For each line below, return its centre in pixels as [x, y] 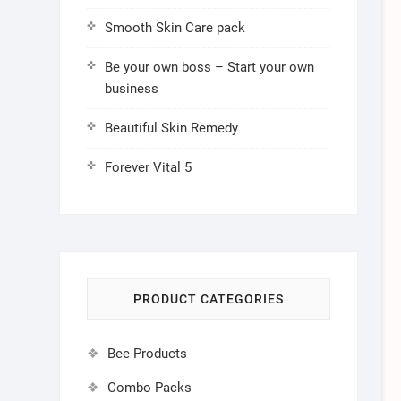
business [131, 89]
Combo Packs [149, 388]
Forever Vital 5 [148, 167]
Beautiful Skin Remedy [171, 128]
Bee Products [147, 354]
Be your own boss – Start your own [209, 67]
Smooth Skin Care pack [175, 28]
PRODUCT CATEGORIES [208, 299]
